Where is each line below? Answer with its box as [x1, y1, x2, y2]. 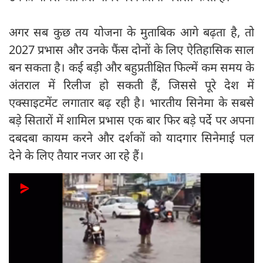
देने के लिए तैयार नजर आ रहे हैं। [9, 147, 144, 164]
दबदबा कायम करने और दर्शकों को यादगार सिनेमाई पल [9, 130, 254, 146]
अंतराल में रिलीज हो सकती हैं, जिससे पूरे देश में [9, 77, 254, 93]
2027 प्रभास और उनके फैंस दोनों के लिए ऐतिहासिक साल [9, 42, 254, 58]
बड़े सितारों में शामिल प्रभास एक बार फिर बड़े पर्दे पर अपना [9, 112, 254, 129]
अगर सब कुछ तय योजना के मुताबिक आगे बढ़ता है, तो [9, 24, 254, 41]
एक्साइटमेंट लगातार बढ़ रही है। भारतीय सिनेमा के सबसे [9, 95, 254, 111]
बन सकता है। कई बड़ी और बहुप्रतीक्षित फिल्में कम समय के [9, 59, 254, 76]
